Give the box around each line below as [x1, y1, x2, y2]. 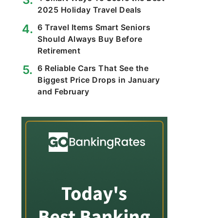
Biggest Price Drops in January [37, 75, 160, 85]
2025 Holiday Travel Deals [37, 5, 142, 15]
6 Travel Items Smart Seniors [37, 22, 150, 32]
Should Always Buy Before [37, 34, 142, 44]
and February [37, 87, 89, 96]
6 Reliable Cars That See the [37, 63, 148, 73]
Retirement [37, 46, 80, 55]
